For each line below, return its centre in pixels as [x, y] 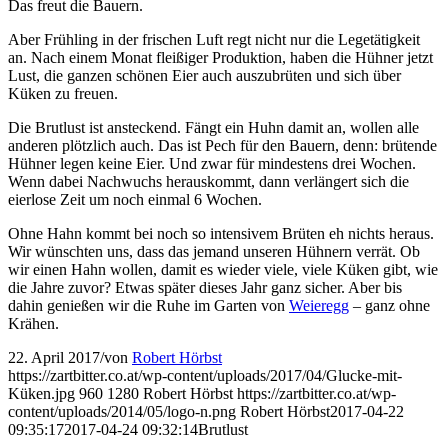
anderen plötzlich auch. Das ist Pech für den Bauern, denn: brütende [222, 146]
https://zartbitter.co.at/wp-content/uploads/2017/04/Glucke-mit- [205, 376]
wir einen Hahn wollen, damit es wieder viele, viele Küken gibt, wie [223, 270]
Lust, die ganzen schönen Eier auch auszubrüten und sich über [204, 76]
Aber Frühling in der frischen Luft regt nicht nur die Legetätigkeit [214, 40]
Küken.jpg [41, 394]
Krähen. [33, 324]
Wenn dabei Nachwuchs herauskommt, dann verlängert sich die [208, 182]
